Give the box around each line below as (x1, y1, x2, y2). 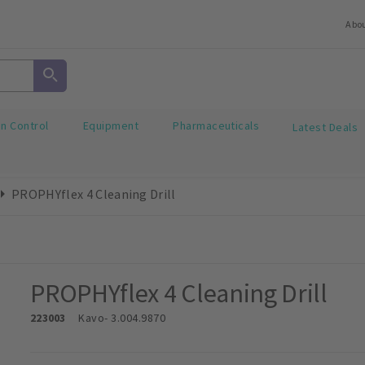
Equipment (82, 118, 139, 134)
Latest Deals (292, 119, 358, 134)
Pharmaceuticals (173, 118, 260, 134)
